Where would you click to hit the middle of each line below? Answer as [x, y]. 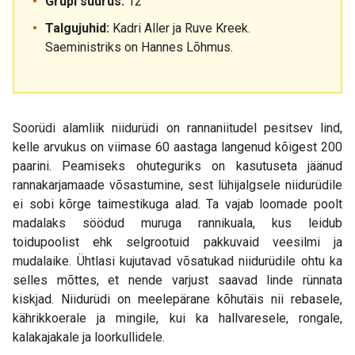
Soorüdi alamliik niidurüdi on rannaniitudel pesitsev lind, [177, 128]
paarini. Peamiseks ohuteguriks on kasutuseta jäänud [177, 166]
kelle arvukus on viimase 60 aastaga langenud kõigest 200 [177, 147]
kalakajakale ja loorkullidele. [89, 337]
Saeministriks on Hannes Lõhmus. [139, 47]
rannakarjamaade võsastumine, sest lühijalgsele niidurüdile [177, 185]
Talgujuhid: [77, 28]
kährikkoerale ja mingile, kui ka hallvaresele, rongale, [177, 318]
